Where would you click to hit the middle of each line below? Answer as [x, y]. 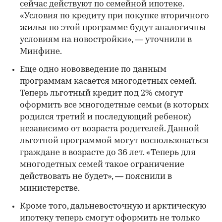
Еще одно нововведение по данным [93, 69]
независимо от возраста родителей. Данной [110, 129]
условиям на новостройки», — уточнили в [106, 40]
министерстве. [50, 188]
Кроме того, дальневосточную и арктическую [113, 206]
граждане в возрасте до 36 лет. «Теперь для [108, 153]
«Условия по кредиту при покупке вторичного [114, 16]
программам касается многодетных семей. [108, 81]
